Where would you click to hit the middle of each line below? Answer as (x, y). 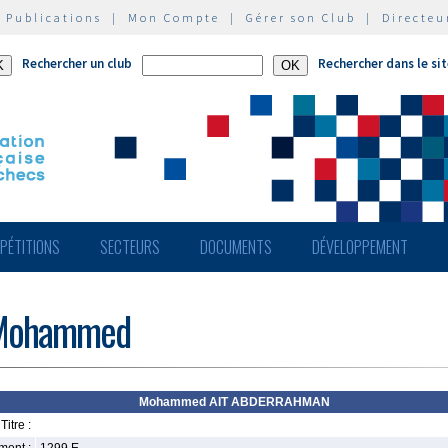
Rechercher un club (77, 63)
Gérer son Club (301, 17)
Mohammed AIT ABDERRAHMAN (234, 402)
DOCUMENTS (236, 247)
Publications (54, 17)
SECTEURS (130, 247)
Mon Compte (174, 17)
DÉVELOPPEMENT (360, 247)
